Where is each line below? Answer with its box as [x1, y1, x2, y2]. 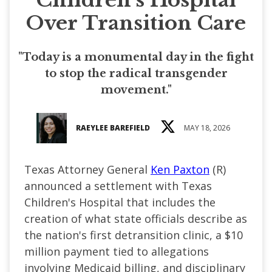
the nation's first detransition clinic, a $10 [24, 227, 243, 242]
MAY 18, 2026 [183, 122, 230, 133]
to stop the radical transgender [44, 66, 228, 80]
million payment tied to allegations [24, 243, 209, 259]
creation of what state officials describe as [24, 211, 247, 226]
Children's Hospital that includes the [24, 194, 216, 209]
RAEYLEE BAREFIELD [75, 122, 150, 133]
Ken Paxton [151, 161, 209, 177]
